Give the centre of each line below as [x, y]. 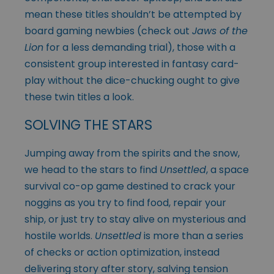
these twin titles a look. [79, 97]
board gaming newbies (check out [108, 31]
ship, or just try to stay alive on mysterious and [135, 220]
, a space [228, 170]
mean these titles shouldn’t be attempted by [133, 15]
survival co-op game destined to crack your [130, 187]
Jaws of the [220, 31]
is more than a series [192, 236]
